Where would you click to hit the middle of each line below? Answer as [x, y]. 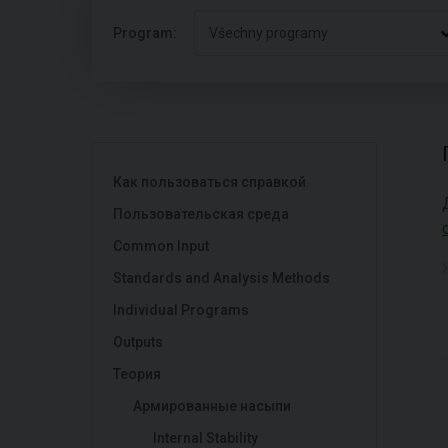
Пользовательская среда [201, 214]
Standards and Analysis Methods [221, 278]
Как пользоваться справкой [209, 182]
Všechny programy [268, 33]
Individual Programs [181, 310]
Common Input [161, 246]
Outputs [138, 342]
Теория [137, 374]
